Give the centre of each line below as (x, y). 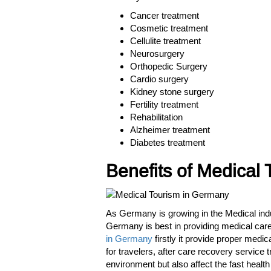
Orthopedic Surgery (169, 67)
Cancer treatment (165, 16)
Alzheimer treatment (170, 130)
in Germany (129, 238)
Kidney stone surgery (172, 92)
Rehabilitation (156, 117)
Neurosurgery (157, 54)
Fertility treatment (164, 105)
